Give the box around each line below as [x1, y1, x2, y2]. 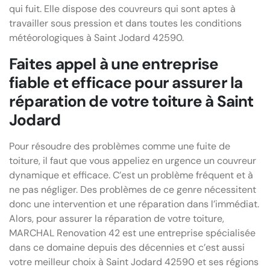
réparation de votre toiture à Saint [9, 90, 254, 111]
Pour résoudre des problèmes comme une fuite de [9, 139, 230, 152]
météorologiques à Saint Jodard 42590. [9, 31, 184, 44]
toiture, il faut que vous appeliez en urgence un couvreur [9, 154, 256, 167]
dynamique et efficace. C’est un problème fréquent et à [9, 168, 253, 181]
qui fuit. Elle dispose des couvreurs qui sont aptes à [9, 2, 236, 15]
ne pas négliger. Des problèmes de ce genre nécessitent [9, 183, 256, 196]
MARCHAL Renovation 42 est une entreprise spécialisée [9, 226, 256, 239]
